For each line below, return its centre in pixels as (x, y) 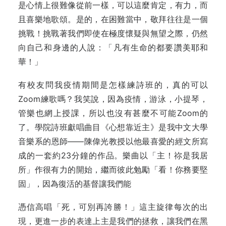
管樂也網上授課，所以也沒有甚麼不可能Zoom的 (113, 113)
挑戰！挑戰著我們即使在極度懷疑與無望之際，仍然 (113, 33)
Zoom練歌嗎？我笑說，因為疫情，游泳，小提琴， (113, 99)
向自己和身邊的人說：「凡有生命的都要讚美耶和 (113, 47)
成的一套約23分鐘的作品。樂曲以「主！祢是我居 (113, 155)
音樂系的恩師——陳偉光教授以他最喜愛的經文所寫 (113, 141)
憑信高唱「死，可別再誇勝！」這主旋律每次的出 (113, 207)
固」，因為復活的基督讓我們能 (75, 184)
